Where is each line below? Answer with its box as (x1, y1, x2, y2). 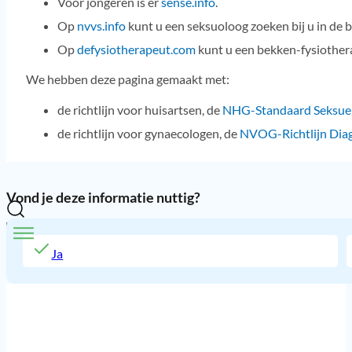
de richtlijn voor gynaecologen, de (57, 125, 240, 141)
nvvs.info (76, 18, 126, 34)
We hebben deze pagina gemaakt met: (25, 71, 229, 87)
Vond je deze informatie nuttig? (6, 189, 200, 207)
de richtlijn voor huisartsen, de (57, 101, 222, 117)
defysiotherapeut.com (76, 42, 196, 57)
